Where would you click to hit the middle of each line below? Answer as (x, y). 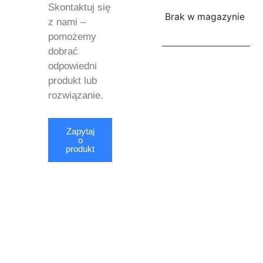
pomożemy (72, 37)
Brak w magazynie (205, 16)
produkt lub (73, 81)
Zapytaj (80, 131)
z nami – (67, 22)
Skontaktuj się (79, 7)
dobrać (63, 51)
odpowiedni (73, 66)
